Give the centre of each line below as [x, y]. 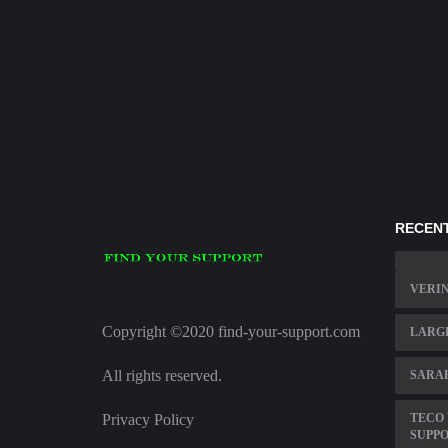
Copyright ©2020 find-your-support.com [231, 332]
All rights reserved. [162, 376]
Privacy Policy [148, 420]
